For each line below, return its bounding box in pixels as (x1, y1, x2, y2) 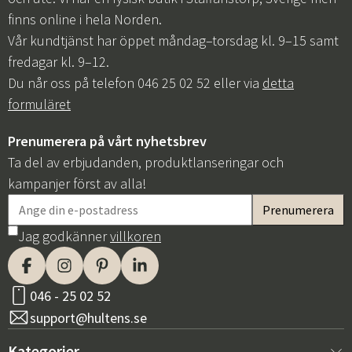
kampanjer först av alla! (8, 174, 146, 192)
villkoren (110, 227, 161, 245)
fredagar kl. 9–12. (8, 53, 109, 71)
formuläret (8, 95, 71, 113)
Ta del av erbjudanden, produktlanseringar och (8, 153, 284, 171)
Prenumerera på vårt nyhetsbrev (8, 132, 207, 150)
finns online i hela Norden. (8, 10, 162, 28)
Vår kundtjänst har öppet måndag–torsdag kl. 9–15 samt (8, 31, 339, 49)
